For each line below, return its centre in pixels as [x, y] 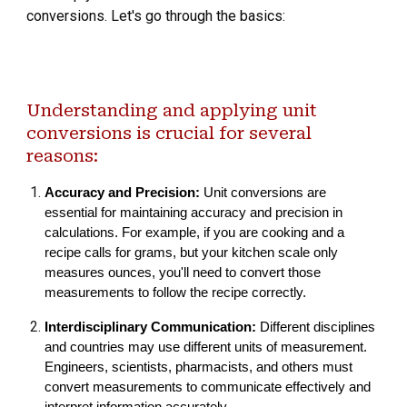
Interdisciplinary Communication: [153, 327]
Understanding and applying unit [172, 111]
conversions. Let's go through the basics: [156, 16]
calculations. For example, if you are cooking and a [195, 233]
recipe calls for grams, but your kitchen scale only [192, 253]
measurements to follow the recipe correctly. [176, 293]
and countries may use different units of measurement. [206, 347]
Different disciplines [318, 327]
